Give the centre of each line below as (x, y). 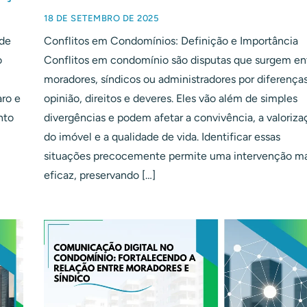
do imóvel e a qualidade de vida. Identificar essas (162, 137)
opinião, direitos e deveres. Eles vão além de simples (171, 99)
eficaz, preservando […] (100, 175)
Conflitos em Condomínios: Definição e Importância (171, 41)
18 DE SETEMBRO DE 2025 (101, 19)
